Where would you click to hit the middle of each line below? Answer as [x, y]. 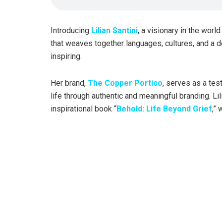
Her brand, [69, 83]
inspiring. [66, 56]
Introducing [71, 30]
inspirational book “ [83, 109]
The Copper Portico [125, 83]
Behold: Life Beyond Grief [164, 109]
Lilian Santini [114, 30]
